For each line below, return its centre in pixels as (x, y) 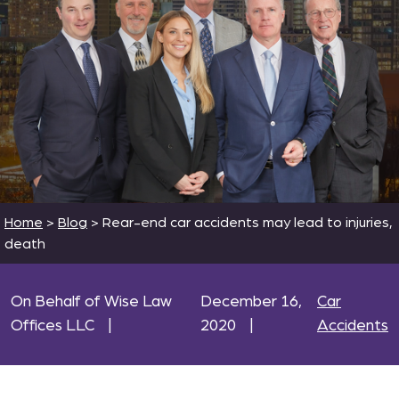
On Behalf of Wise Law (91, 302)
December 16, (252, 302)
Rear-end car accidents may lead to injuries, (247, 223)
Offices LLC (53, 326)
